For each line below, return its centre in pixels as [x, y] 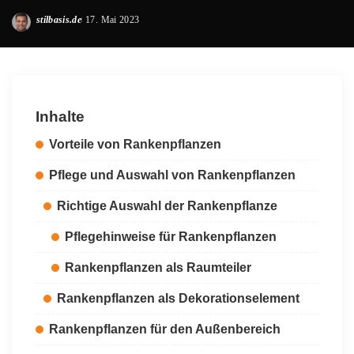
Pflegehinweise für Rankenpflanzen [171, 237]
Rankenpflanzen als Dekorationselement [178, 298]
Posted [49, 26]
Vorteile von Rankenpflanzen [135, 144]
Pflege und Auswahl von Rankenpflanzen [172, 175]
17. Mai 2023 [113, 20]
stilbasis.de [59, 20]
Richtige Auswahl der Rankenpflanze [167, 206]
